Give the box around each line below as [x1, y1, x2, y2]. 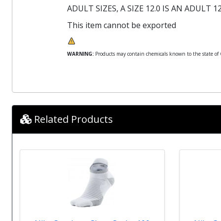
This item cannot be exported [67, 19, 176, 31]
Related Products [32, 112, 113, 126]
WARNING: [67, 50, 94, 57]
